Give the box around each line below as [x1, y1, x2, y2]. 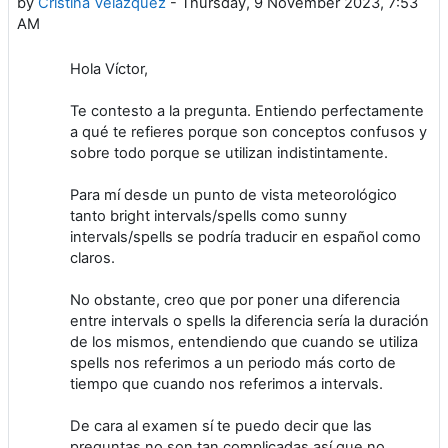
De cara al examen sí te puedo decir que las [70, 416, 372, 435]
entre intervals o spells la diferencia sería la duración [70, 311, 429, 330]
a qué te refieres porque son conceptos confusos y [70, 122, 427, 141]
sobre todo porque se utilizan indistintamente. [70, 143, 388, 162]
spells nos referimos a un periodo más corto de [70, 353, 396, 372]
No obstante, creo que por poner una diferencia [70, 290, 400, 309]
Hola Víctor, [70, 59, 148, 78]
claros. [70, 248, 115, 267]
